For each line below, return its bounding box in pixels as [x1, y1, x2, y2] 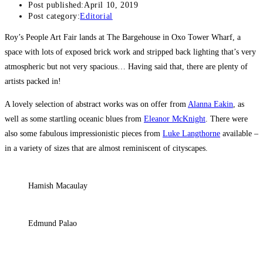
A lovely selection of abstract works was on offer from [5, 100, 188, 109]
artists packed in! [5, 77, 61, 86]
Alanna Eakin [188, 100, 233, 109]
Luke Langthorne [163, 129, 220, 139]
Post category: [28, 12, 80, 21]
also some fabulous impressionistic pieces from [5, 129, 163, 139]
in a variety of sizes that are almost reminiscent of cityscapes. [5, 144, 208, 153]
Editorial [80, 12, 113, 21]
